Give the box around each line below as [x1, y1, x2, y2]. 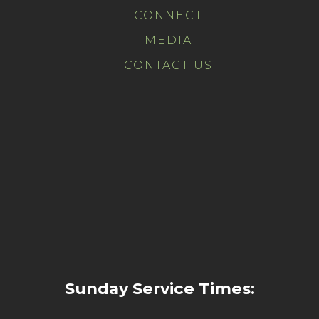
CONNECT [134, 9, 203, 22]
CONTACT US [124, 58, 213, 72]
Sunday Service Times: [64, 278, 255, 298]
